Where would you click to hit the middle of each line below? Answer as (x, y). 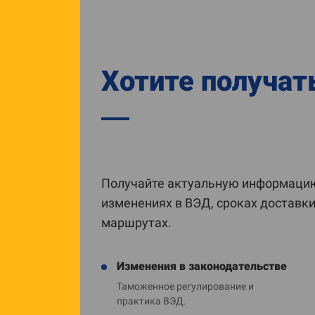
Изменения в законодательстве (202, 266)
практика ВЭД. (152, 301)
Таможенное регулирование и (185, 286)
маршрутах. (136, 223)
